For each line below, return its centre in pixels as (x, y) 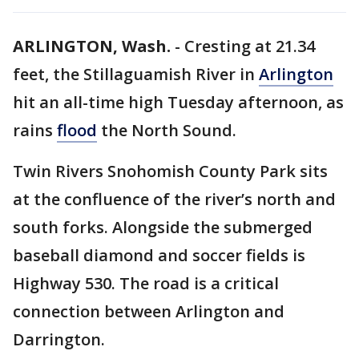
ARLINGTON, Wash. (92, 46)
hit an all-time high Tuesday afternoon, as (178, 102)
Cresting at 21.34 (250, 46)
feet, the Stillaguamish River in (136, 74)
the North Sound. (167, 130)
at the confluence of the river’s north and (174, 199)
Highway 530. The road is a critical (146, 283)
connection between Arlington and (149, 311)
